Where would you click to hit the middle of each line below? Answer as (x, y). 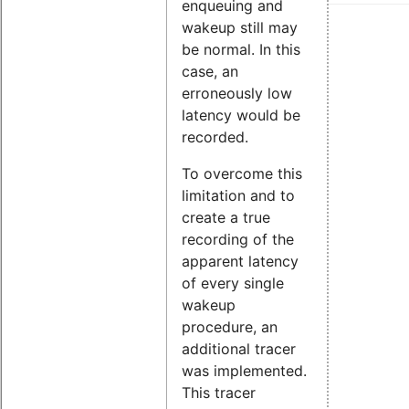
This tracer (219, 392)
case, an (210, 71)
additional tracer (239, 348)
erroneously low (237, 93)
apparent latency (240, 261)
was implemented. (244, 370)
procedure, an (230, 326)
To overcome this (242, 173)
